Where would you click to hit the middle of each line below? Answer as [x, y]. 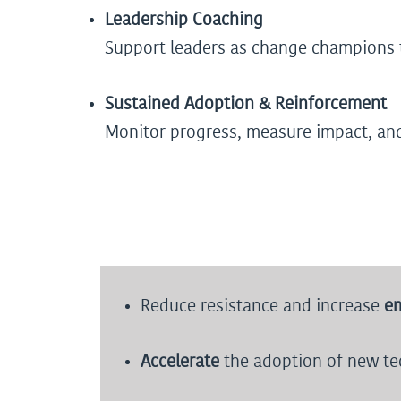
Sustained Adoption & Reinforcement [246, 104]
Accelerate [180, 362]
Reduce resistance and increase [262, 306]
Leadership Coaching [184, 20]
